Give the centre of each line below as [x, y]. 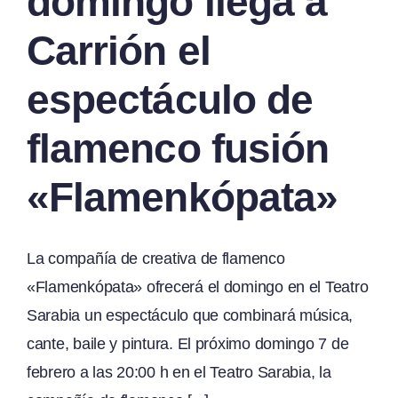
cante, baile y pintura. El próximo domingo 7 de [188, 343]
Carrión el [119, 50]
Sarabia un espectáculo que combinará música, [190, 315]
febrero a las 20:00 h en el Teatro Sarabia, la [179, 372]
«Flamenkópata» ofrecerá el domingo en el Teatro [198, 287]
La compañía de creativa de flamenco [156, 258]
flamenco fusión [178, 148]
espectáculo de [170, 99]
